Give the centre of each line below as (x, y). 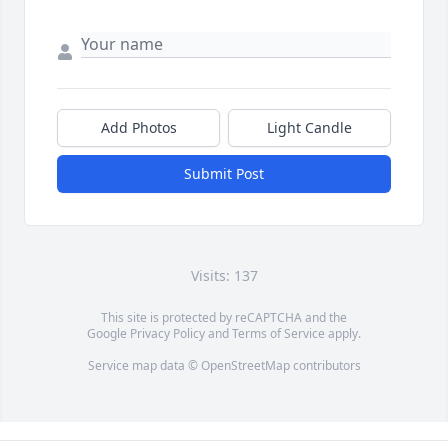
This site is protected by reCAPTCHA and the (224, 318)
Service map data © (144, 366)
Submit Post (224, 174)
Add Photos (138, 128)
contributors (325, 366)
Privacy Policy (167, 334)
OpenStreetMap (245, 366)
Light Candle (309, 128)
